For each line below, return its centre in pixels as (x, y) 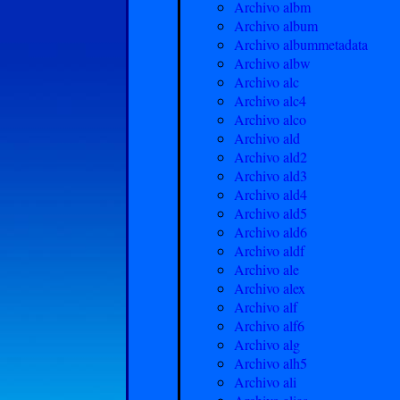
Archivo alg (267, 344)
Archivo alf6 (269, 325)
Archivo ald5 (271, 212)
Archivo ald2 (271, 156)
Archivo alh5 (271, 362)
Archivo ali (265, 381)
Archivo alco (270, 119)
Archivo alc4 (270, 100)
